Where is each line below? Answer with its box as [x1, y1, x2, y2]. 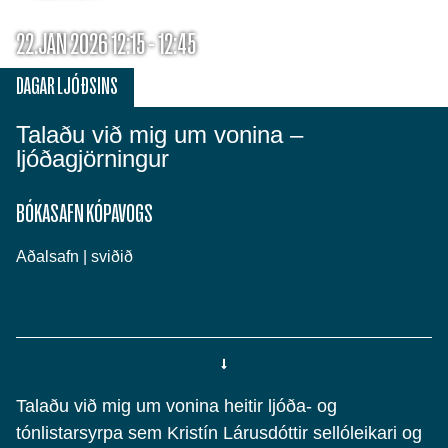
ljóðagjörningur [16, 145, 169, 172]
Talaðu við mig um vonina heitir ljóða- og [16, 396, 337, 416]
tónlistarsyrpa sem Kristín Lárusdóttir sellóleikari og [16, 423, 422, 443]
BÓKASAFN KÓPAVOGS [16, 200, 153, 227]
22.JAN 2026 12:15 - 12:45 [16, 29, 196, 59]
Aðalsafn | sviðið [16, 248, 133, 265]
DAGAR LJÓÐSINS [16, 74, 118, 98]
